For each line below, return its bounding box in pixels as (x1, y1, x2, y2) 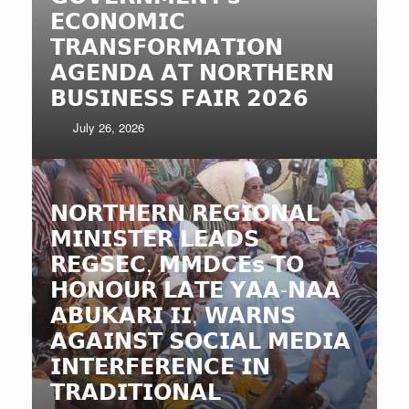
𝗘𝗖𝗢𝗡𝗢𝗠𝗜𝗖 (50, 3, 185, 36)
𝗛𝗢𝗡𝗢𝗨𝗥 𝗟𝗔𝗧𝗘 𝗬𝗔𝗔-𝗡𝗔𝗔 (50, 271, 341, 304)
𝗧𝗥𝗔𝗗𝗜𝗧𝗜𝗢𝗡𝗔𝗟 (50, 373, 221, 406)
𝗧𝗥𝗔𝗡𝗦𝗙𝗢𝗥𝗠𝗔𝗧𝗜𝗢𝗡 (50, 28, 283, 61)
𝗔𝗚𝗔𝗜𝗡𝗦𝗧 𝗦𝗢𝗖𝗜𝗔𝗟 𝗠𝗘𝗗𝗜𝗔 (50, 322, 351, 355)
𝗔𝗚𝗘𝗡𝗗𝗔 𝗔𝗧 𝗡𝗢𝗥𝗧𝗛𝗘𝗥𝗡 (50, 54, 334, 87)
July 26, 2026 (73, 118, 145, 136)
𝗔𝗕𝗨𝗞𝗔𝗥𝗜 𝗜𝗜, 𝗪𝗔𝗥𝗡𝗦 (50, 297, 296, 330)
